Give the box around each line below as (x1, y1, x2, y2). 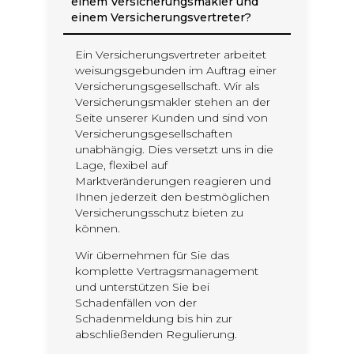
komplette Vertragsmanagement (74, 264, 258, 278)
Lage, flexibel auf (74, 158, 168, 172)
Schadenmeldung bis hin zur (74, 311, 232, 326)
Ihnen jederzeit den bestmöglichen (74, 190, 269, 204)
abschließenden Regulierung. (74, 327, 237, 341)
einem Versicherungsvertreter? (70, 10, 251, 24)
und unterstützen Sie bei (74, 280, 209, 294)
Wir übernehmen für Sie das (74, 248, 229, 262)
